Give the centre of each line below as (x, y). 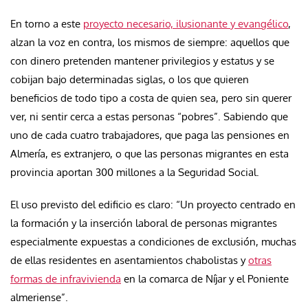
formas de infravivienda (66, 279)
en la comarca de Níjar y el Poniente (205, 279)
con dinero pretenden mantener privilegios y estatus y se (142, 61)
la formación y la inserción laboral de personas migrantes (144, 223)
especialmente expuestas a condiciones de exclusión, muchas (153, 242)
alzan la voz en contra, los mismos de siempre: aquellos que (150, 43)
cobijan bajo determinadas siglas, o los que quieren (130, 80)
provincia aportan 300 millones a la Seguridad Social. (135, 173)
